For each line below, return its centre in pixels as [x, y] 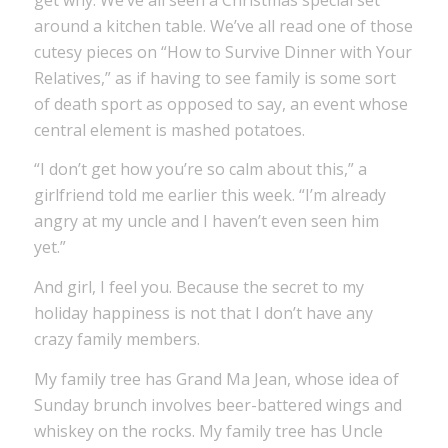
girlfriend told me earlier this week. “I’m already [209, 195]
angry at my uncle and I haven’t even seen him [206, 221]
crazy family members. [116, 338]
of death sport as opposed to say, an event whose [220, 103]
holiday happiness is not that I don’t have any [203, 312]
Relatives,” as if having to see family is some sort [214, 77]
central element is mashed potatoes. [169, 129]
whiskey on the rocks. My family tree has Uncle [208, 430]
